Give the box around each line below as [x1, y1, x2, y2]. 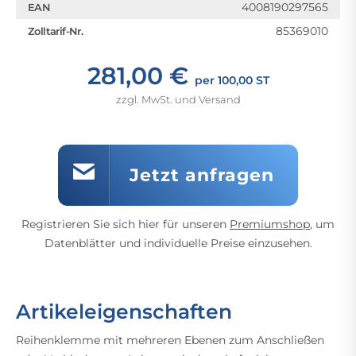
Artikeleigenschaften [16, 300, 232, 323]
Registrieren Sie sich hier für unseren [21, 217, 230, 231]
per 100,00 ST [194, 73, 269, 87]
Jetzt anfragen [130, 164, 274, 186]
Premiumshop [230, 217, 310, 231]
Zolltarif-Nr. [28, 25, 83, 37]
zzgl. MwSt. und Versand [115, 93, 241, 106]
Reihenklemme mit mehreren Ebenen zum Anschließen [16, 333, 324, 347]
